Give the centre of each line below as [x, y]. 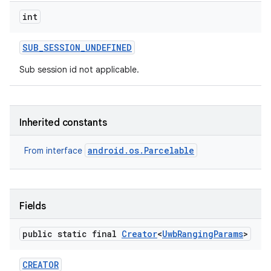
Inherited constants [63, 123]
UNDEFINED [109, 47]
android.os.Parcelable [141, 150]
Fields [33, 206]
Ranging [195, 234]
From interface [54, 151]
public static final [72, 234]
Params [228, 234]
